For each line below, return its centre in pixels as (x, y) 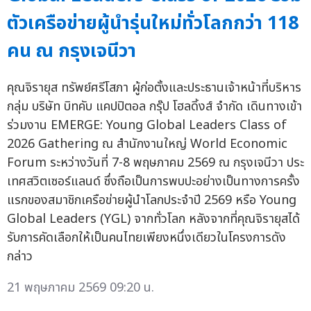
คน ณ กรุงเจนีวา (72, 51)
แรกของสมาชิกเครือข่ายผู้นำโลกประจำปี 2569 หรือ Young (152, 201)
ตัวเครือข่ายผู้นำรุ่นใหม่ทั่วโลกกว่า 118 (153, 24)
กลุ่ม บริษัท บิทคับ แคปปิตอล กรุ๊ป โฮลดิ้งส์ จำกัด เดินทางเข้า (154, 107)
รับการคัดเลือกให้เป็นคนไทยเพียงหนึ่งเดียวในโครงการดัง (146, 238)
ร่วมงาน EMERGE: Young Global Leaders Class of (147, 126)
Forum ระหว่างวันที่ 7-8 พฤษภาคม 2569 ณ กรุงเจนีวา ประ (155, 163)
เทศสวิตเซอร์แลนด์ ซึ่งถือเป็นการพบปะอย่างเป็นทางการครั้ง (153, 182)
